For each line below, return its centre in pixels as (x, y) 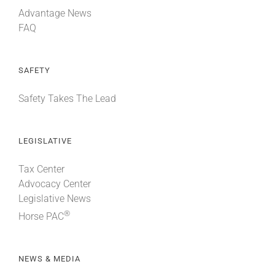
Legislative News (55, 198)
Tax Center (41, 169)
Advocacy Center (55, 184)
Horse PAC (41, 216)
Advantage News (55, 13)
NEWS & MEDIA (49, 259)
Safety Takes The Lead (67, 98)
